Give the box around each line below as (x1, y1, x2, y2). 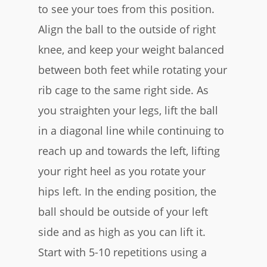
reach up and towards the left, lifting (38, 143, 220, 158)
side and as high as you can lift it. (38, 224, 206, 239)
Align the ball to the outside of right (38, 21, 216, 36)
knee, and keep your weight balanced (38, 42, 224, 57)
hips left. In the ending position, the (38, 184, 216, 198)
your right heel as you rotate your (38, 163, 206, 178)
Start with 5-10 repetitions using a (38, 244, 207, 259)
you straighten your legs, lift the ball (38, 103, 218, 117)
